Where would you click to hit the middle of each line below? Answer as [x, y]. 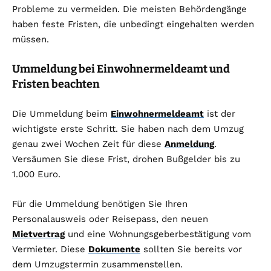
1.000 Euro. [36, 175]
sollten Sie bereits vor [191, 250]
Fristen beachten [56, 84]
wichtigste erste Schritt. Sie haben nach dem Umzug [128, 129]
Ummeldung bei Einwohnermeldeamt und [121, 69]
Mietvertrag [38, 234]
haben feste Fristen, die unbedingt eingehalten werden [133, 24]
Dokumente [114, 250]
